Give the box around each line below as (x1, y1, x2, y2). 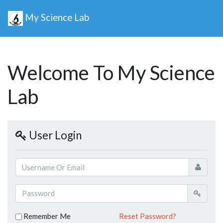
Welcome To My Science (7, 60, 215, 85)
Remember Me (22, 211, 71, 221)
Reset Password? (119, 211, 176, 221)
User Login (27, 128, 82, 142)
